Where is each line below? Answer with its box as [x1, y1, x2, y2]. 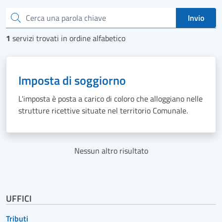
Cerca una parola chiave [5, 11, 75, 22]
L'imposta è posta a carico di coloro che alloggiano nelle [18, 93, 203, 105]
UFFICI [6, 192, 32, 205]
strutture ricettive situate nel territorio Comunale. [18, 105, 188, 116]
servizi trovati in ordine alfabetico [12, 32, 125, 44]
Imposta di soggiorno [18, 71, 126, 89]
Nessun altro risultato [74, 145, 148, 157]
